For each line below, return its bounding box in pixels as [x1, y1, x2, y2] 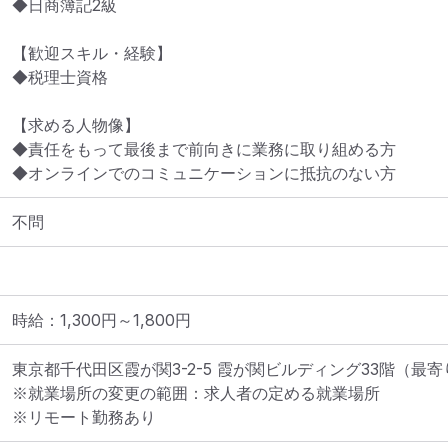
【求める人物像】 [12, 115, 140, 135]
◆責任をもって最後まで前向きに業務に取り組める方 [12, 139, 396, 159]
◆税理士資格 [12, 67, 108, 87]
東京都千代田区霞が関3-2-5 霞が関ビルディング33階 [12, 359, 395, 379]
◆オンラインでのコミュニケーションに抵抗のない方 [12, 163, 396, 183]
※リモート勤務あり [12, 407, 156, 427]
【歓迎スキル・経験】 [12, 43, 172, 63]
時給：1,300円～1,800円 [12, 310, 191, 330]
